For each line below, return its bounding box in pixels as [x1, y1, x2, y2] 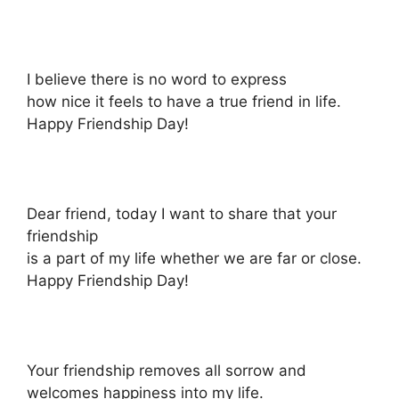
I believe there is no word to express [27, 70, 287, 89]
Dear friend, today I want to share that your [27, 205, 337, 224]
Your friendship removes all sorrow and [27, 362, 306, 380]
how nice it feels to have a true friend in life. [27, 93, 341, 111]
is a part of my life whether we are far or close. [27, 249, 362, 268]
